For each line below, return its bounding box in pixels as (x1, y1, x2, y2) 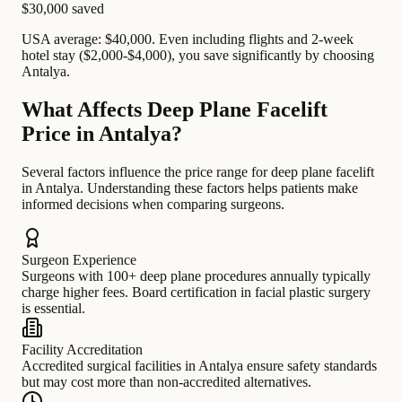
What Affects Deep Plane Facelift (22, 98, 328, 122)
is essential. (22, 301, 85, 317)
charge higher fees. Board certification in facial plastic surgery (22, 284, 371, 301)
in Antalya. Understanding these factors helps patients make (22, 180, 358, 197)
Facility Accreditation (22, 342, 143, 358)
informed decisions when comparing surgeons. (22, 197, 284, 213)
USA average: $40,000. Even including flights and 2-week (22, 31, 354, 48)
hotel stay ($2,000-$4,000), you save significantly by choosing (22, 48, 374, 64)
